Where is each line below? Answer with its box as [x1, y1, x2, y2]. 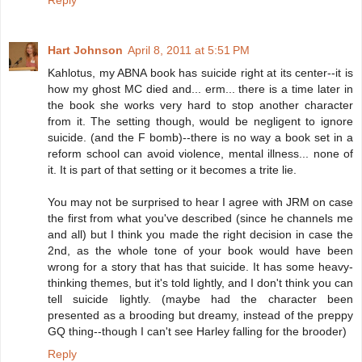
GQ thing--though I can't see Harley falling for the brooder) [48, 325, 347, 339]
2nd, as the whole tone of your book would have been [48, 244, 353, 258]
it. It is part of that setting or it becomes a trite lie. [48, 163, 297, 177]
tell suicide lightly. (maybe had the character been [48, 293, 353, 306]
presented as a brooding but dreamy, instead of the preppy [48, 309, 353, 322]
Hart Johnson [48, 44, 123, 57]
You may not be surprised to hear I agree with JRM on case [48, 196, 353, 209]
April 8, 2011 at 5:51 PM [128, 44, 250, 57]
